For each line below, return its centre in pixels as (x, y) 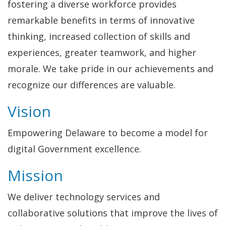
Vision (29, 111)
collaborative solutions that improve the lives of (113, 213)
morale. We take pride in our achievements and (110, 69)
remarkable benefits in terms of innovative (101, 20)
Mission (35, 175)
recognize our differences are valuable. (92, 85)
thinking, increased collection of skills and (99, 36)
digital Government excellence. (74, 149)
